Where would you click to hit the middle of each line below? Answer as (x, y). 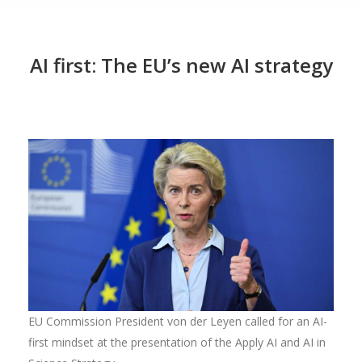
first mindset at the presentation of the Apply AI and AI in (177, 342)
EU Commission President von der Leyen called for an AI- (178, 321)
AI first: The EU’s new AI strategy (181, 65)
